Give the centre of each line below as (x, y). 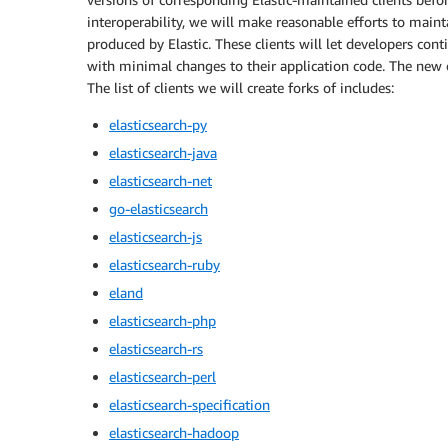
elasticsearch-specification (189, 404)
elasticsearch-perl (162, 376)
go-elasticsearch (158, 208)
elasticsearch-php (162, 320)
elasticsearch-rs (156, 348)
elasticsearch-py (158, 124)
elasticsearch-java (163, 152)
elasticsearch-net (160, 180)
